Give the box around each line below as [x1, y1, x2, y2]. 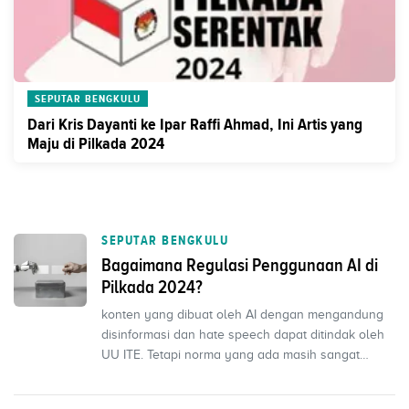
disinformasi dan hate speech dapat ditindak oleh [101, 328, 384, 341]
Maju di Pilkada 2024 [27, 131, 164, 155]
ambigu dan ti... [101, 368, 187, 382]
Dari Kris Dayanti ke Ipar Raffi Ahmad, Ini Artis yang [27, 112, 362, 136]
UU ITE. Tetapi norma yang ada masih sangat [101, 348, 360, 362]
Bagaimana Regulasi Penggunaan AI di [101, 255, 378, 275]
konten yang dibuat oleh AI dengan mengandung [101, 308, 383, 321]
